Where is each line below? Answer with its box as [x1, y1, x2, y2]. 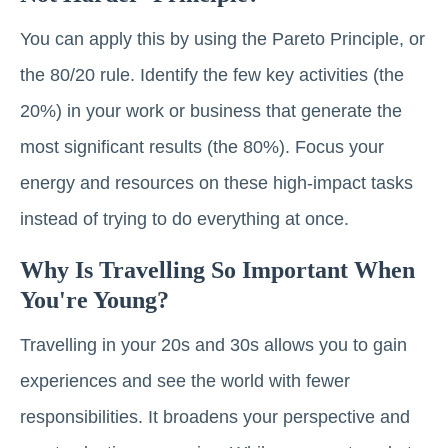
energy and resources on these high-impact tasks [20, 173, 413, 194]
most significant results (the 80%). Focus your [20, 137, 384, 158]
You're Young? [20, 287, 169, 314]
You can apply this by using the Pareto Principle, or [20, 29, 425, 50]
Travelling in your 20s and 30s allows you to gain [20, 335, 407, 356]
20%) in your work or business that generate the [20, 101, 402, 122]
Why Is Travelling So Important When [20, 257, 415, 284]
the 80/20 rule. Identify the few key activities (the [20, 65, 404, 86]
